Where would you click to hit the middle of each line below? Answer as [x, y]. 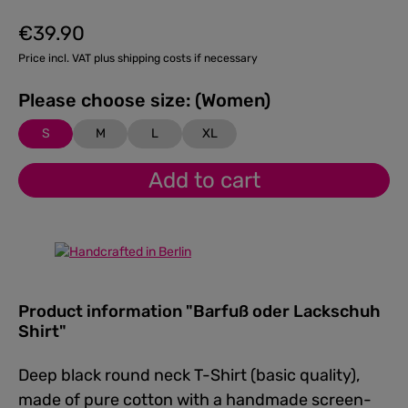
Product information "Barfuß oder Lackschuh [199, 311]
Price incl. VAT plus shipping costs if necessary [138, 58]
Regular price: [57, 42]
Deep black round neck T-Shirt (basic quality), [189, 375]
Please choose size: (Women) [233, 100]
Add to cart [204, 180]
